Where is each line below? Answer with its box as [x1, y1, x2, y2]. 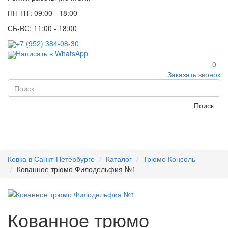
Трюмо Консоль [143, 153, 195, 164]
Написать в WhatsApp [16, 48, 88, 59]
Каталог [106, 153, 132, 164]
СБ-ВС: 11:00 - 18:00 [8, 22, 77, 33]
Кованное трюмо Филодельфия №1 [17, 163, 136, 174]
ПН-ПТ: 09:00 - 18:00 [8, 7, 77, 18]
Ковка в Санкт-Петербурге [8, 153, 95, 164]
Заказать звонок [167, 69, 220, 79]
